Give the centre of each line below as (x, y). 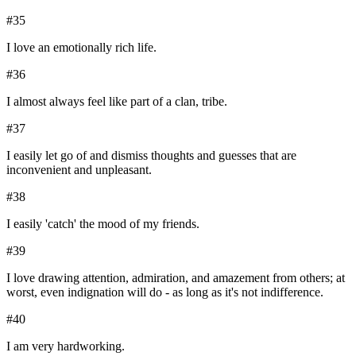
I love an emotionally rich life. (81, 48)
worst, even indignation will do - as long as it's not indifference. (165, 292)
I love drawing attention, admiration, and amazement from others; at (176, 278)
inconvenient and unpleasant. (79, 170)
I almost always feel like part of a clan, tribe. (117, 102)
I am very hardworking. (66, 346)
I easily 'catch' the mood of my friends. (103, 224)
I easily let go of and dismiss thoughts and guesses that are (151, 156)
